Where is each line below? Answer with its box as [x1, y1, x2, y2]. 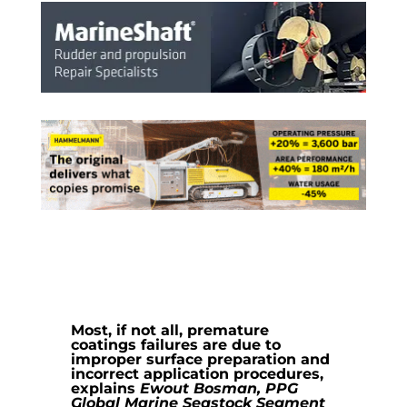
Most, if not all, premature [71, 322, 270, 340]
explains [71, 380, 141, 398]
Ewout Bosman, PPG [140, 380, 299, 398]
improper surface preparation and [71, 351, 331, 369]
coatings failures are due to [71, 336, 282, 354]
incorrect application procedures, [71, 365, 324, 383]
